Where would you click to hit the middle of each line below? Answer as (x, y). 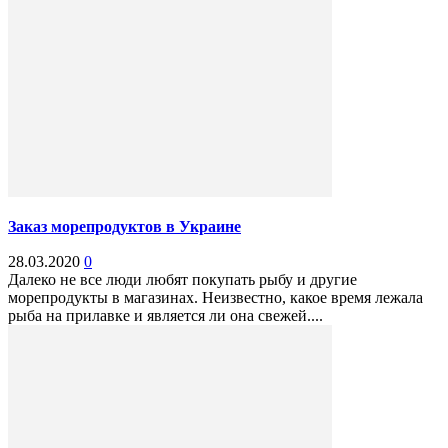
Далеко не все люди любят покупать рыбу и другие (182, 280)
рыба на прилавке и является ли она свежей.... (165, 316)
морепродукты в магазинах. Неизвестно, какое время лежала (215, 298)
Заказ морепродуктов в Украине (124, 227)
